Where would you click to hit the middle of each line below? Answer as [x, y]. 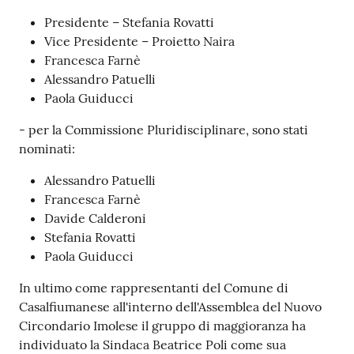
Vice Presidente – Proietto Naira [139, 41]
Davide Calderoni [95, 218]
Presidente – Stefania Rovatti [129, 23]
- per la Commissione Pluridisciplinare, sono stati [164, 130]
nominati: [47, 149]
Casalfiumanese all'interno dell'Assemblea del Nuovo [170, 307]
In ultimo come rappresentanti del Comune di [154, 288]
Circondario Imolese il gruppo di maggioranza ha [162, 326]
